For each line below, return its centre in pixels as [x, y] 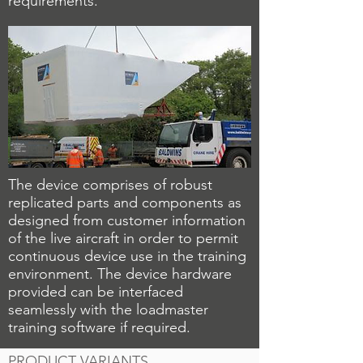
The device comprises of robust [110, 185]
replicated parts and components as [125, 203]
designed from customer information [127, 220]
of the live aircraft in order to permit [123, 238]
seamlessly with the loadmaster [108, 310]
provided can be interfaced [96, 292]
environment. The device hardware [120, 274]
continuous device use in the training [127, 256]
